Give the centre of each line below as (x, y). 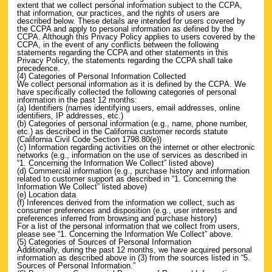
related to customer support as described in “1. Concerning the (127, 179)
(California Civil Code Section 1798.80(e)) (89, 139)
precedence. (39, 68)
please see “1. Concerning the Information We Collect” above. (125, 234)
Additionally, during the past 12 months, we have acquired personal (134, 250)
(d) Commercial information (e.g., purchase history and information (133, 171)
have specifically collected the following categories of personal (127, 92)
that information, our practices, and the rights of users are (118, 13)
